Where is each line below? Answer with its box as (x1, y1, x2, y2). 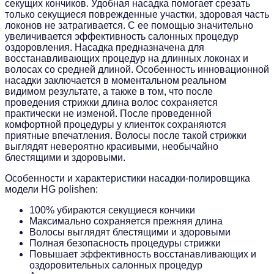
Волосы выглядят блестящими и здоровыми (29, 226, 231, 237)
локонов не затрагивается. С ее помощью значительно (5, 20, 253, 31)
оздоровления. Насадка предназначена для (5, 42, 204, 53)
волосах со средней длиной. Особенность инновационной (5, 64, 269, 75)
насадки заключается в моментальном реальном (5, 75, 226, 86)
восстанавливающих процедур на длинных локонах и (5, 53, 248, 64)
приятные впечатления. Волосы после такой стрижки (5, 130, 246, 141)
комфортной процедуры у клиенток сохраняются (5, 119, 226, 130)
